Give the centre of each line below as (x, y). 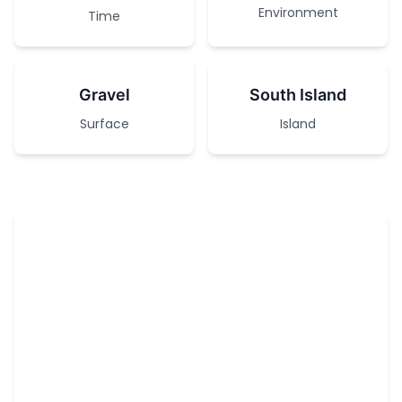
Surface (104, 124)
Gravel (104, 95)
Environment (298, 13)
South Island (298, 95)
